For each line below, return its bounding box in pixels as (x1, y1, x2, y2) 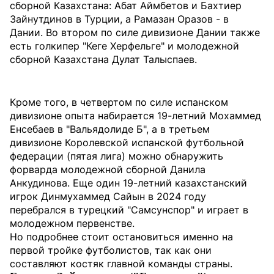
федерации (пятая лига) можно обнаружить (10, 150, 223, 162)
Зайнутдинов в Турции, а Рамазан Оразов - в (10, 13, 229, 25)
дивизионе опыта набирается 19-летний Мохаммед (10, 109, 261, 122)
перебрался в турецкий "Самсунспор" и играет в (10, 204, 248, 216)
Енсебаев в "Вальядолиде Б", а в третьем (10, 123, 210, 135)
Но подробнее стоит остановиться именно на (10, 231, 233, 243)
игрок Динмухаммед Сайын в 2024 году (10, 190, 206, 202)
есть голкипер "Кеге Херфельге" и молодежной (10, 40, 239, 52)
